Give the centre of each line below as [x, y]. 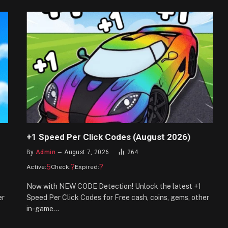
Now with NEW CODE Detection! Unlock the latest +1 [114, 186]
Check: [61, 167]
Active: [36, 167]
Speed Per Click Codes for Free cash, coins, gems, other [118, 197]
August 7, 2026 [87, 152]
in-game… [43, 208]
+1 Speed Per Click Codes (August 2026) [108, 137]
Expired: [87, 167]
